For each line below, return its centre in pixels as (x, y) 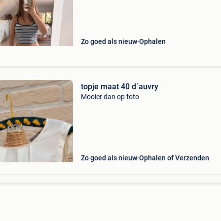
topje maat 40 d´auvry (119, 87)
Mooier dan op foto (110, 97)
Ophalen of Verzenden (174, 158)
